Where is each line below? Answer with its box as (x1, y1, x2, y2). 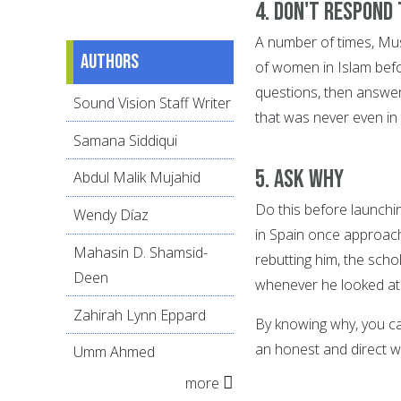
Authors (81, 49, 139, 75)
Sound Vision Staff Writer (73, 92, 231, 113)
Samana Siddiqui (73, 130, 177, 150)
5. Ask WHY (255, 164, 344, 196)
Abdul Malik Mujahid (73, 167, 200, 188)
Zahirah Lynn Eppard (73, 304, 206, 325)
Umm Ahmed (73, 342, 155, 363)
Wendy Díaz (73, 205, 149, 226)
